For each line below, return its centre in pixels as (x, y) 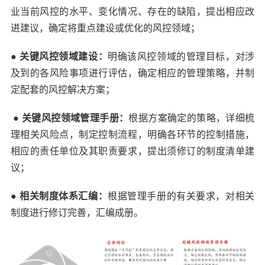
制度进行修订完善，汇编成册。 (77, 213)
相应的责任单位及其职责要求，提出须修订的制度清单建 (132, 151)
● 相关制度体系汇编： (59, 196)
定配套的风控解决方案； (62, 90)
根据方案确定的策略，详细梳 (192, 118)
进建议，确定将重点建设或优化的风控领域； (105, 28)
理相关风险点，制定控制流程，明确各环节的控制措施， (132, 135)
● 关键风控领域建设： (59, 56)
